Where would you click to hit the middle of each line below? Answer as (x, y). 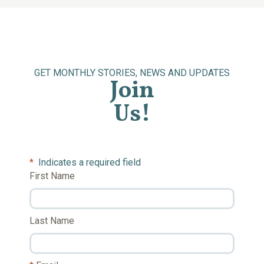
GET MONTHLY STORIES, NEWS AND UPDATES (132, 72)
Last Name (52, 220)
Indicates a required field (88, 162)
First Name (52, 176)
